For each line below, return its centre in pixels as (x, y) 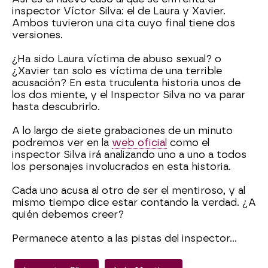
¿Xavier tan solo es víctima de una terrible (117, 71)
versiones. (37, 35)
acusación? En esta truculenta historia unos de (126, 83)
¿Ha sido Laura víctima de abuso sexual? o (117, 59)
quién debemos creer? (68, 214)
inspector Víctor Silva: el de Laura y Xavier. (119, 11)
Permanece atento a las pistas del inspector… (124, 238)
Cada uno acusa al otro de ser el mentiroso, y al (129, 191)
